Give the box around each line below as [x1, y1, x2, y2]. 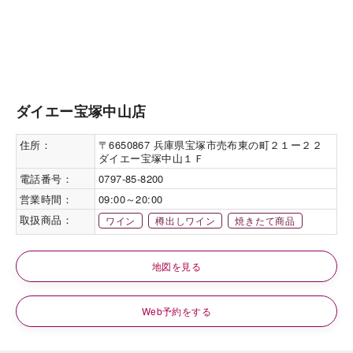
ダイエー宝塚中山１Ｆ [98, 150, 204, 165]
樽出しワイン [155, 214, 216, 227]
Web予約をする [141, 304, 212, 318]
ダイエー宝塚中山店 [16, 104, 147, 120]
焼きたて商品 [235, 214, 295, 227]
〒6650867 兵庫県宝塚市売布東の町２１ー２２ [98, 137, 333, 152]
